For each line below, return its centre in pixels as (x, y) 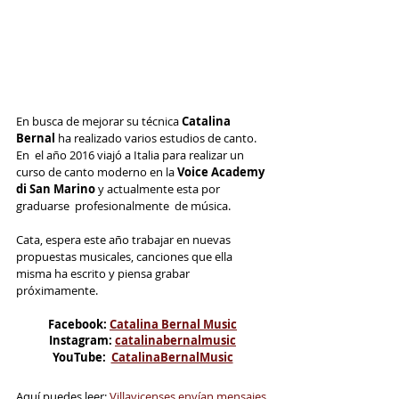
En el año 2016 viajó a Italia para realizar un (131, 155)
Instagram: (82, 340)
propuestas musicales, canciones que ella (126, 256)
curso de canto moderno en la (97, 171)
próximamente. (57, 290)
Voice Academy (222, 171)
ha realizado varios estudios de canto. (159, 138)
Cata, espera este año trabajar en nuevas (125, 239)
